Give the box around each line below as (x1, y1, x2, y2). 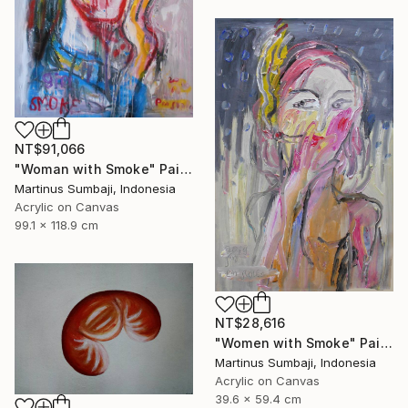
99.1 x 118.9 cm (15, 217, 98, 232)
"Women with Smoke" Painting (380, 335, 393, 352)
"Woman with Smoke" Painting (179, 160, 192, 177)
